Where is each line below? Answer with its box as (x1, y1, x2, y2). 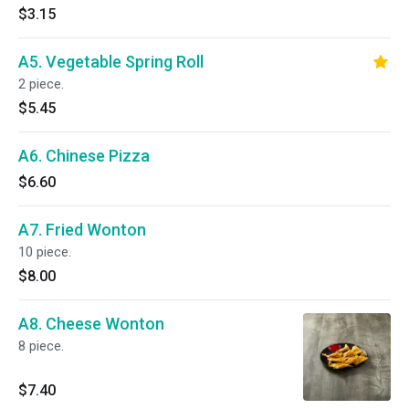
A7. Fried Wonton (18, 220, 146, 239)
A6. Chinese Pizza (18, 146, 150, 165)
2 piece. (18, 76, 64, 92)
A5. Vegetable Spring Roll (18, 52, 204, 71)
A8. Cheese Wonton (18, 314, 164, 333)
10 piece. (18, 244, 71, 260)
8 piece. (18, 338, 64, 354)
